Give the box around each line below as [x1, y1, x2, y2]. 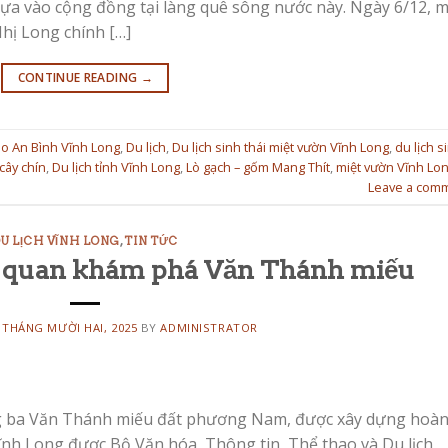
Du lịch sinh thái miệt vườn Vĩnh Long [172, 137, 389, 156]
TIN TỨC [124, 234, 179, 249]
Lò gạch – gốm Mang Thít [186, 157, 330, 176]
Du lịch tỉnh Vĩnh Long [52, 157, 180, 176]
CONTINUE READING [17, 69, 141, 87]
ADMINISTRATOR [160, 320, 258, 336]
